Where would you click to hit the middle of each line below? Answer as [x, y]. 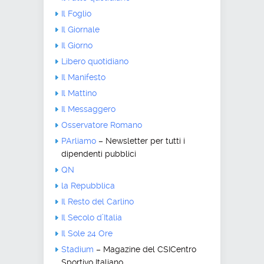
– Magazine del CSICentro [145, 249]
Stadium [77, 249]
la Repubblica [88, 185]
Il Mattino [79, 93]
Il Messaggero [88, 109]
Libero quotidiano [95, 61]
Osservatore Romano [102, 125]
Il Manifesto [83, 77]
